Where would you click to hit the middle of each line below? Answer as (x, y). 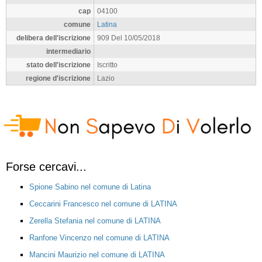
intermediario (68, 51)
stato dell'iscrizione (58, 65)
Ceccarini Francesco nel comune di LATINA (103, 204)
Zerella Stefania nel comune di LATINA (95, 220)
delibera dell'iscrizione (54, 38)
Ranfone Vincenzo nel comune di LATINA (99, 237)
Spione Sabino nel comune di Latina (90, 187)
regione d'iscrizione (58, 78)
